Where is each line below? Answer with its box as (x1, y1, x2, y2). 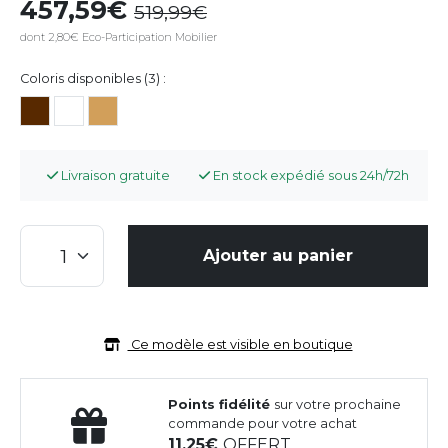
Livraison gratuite (57, 167, 170, 183)
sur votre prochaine (274, 396, 402, 412)
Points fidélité (168, 396, 275, 412)
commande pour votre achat (168, 415, 358, 431)
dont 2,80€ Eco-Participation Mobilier (20, 29, 217, 44)
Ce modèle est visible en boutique (127, 336, 353, 352)
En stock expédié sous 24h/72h (210, 167, 410, 183)
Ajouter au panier (203, 245, 353, 265)
